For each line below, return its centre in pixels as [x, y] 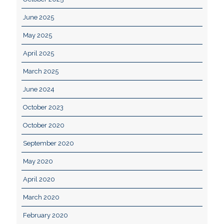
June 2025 [38, 17]
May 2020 [38, 161]
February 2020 [45, 215]
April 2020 [39, 179]
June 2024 [39, 89]
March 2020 [41, 197]
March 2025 [41, 71]
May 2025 [37, 35]
